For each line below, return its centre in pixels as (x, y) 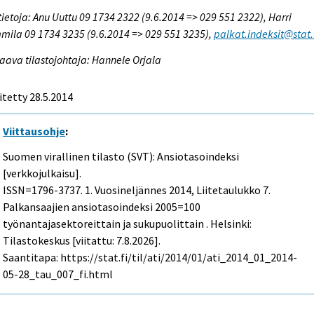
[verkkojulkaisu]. (42, 173)
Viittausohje (34, 131)
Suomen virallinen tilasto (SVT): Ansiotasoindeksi (121, 157)
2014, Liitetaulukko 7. (219, 190)
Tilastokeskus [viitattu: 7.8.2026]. (82, 241)
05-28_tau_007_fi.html (58, 274)
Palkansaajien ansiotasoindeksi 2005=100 (102, 207)
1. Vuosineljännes (126, 190)
